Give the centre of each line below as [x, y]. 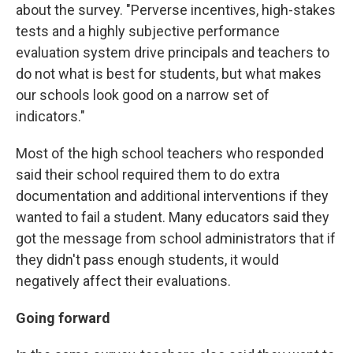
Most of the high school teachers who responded [170, 153]
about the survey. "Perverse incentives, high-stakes [176, 10]
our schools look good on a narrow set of [143, 95]
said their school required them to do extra [148, 175]
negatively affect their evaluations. [123, 281]
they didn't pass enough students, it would [147, 260]
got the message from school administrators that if [176, 238]
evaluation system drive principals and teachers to [173, 52]
